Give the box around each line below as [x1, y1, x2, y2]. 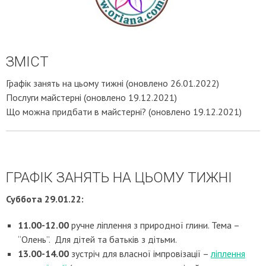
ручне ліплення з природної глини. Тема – [69, 219, 239, 231]
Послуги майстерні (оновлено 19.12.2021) [6, 91, 177, 103]
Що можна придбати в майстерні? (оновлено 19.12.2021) [6, 106, 242, 118]
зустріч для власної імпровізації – [71, 248, 211, 259]
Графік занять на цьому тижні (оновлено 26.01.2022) [6, 77, 219, 89]
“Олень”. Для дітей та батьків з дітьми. [18, 233, 177, 245]
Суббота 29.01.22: [6, 193, 84, 205]
